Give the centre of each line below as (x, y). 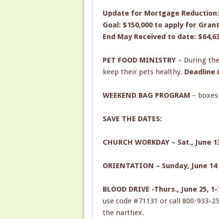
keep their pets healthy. (143, 72)
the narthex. (123, 212)
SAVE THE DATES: (132, 119)
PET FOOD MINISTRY (140, 60)
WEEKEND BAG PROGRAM (147, 95)
